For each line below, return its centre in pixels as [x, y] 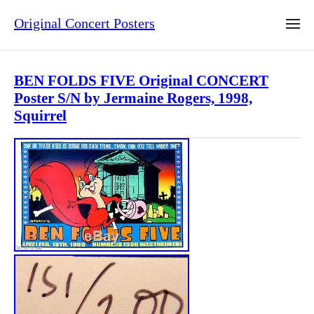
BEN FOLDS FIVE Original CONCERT [141, 81]
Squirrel [40, 116]
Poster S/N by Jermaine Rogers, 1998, [133, 98]
